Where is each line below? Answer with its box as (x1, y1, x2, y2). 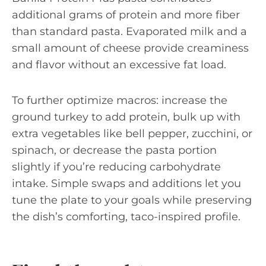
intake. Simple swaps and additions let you (12, 177, 241, 190)
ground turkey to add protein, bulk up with (12, 110, 240, 123)
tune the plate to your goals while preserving (12, 194, 252, 207)
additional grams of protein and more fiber (12, 8, 240, 21)
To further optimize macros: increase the (12, 94, 227, 107)
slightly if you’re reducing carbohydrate (12, 160, 221, 173)
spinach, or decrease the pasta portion (12, 144, 217, 157)
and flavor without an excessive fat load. (12, 58, 226, 71)
